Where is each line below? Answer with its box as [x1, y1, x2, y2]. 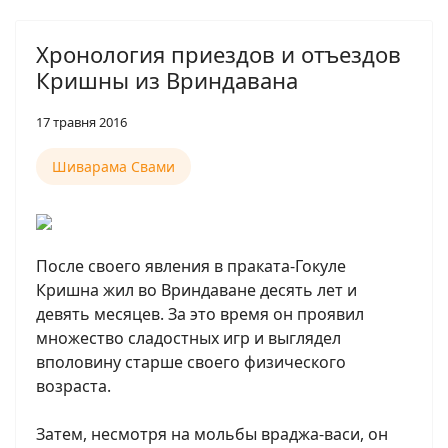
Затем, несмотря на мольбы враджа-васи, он [36, 423, 388, 445]
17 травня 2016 [36, 113, 127, 131]
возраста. [36, 375, 111, 397]
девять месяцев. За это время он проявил [36, 303, 364, 325]
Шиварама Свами [52, 157, 175, 176]
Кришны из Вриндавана [36, 65, 298, 95]
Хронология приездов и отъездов [36, 39, 401, 69]
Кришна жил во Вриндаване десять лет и [36, 279, 357, 301]
